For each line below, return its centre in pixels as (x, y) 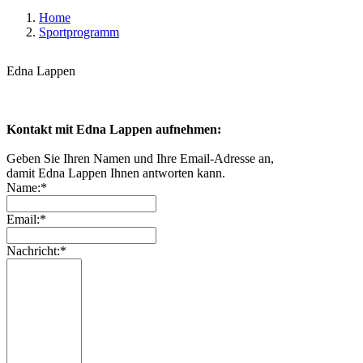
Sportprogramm (79, 32)
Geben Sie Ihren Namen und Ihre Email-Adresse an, (140, 158)
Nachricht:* (36, 251)
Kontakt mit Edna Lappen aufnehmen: (114, 129)
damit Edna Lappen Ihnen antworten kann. (116, 173)
